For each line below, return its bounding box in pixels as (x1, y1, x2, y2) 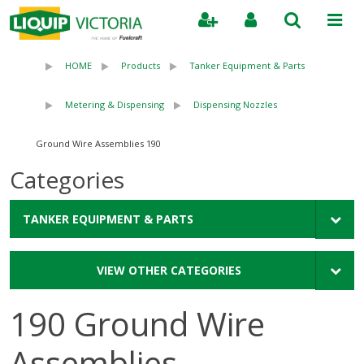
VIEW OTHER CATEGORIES (97, 262, 241, 278)
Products (121, 59, 160, 72)
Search (305, 46, 341, 62)
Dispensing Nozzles (193, 98, 277, 111)
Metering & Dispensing (65, 98, 164, 111)
